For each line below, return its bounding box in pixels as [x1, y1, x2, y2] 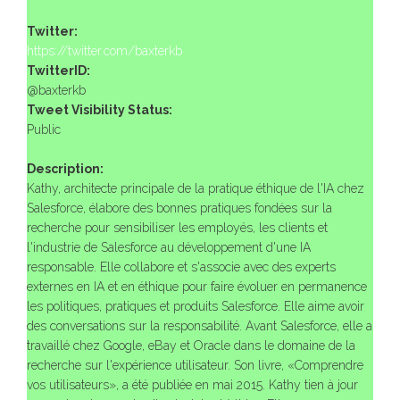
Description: [27, 161, 106, 176]
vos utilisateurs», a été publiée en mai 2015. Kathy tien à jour [27, 377, 358, 392]
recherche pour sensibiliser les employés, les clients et [27, 220, 328, 235]
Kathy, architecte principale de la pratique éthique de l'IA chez [27, 180, 364, 196]
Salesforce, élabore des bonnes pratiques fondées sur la [27, 200, 332, 215]
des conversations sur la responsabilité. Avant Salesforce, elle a [27, 318, 372, 333]
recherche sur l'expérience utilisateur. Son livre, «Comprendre [27, 357, 363, 372]
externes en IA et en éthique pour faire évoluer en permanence [27, 279, 367, 294]
